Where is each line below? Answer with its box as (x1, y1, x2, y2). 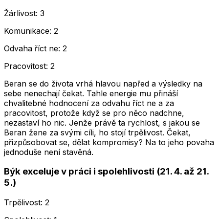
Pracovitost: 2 (4, 61, 55, 71)
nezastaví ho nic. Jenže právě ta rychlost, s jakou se (4, 117, 200, 128)
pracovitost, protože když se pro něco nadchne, (4, 108, 184, 118)
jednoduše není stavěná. (4, 147, 93, 157)
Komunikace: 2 (4, 25, 58, 36)
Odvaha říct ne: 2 (4, 43, 67, 53)
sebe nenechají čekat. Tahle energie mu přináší (4, 88, 178, 98)
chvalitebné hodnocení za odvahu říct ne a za (4, 98, 174, 108)
